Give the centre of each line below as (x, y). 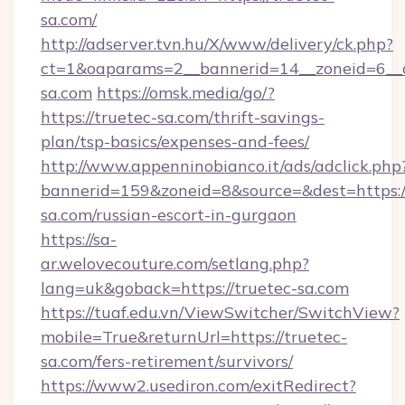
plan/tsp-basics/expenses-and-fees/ (175, 141)
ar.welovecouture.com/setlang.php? (175, 264)
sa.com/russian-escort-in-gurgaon (169, 215)
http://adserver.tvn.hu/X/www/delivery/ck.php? (217, 44)
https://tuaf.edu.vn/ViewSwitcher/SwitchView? (220, 312)
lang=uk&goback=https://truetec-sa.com (195, 288)
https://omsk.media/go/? (186, 93)
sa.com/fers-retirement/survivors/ (167, 361)
